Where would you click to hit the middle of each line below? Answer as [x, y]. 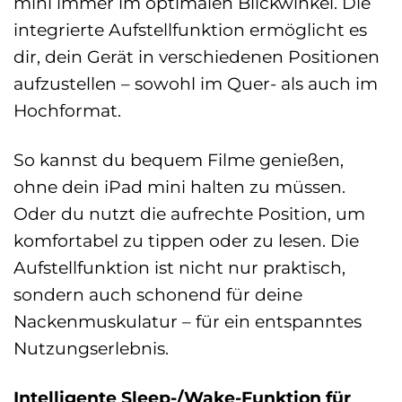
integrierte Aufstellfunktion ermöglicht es [190, 30]
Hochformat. [67, 111]
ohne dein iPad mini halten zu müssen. [179, 187]
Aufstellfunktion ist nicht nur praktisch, [179, 268]
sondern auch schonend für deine [158, 295]
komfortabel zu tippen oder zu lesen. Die [186, 241]
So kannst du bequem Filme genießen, [179, 160]
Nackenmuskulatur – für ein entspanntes [188, 322]
